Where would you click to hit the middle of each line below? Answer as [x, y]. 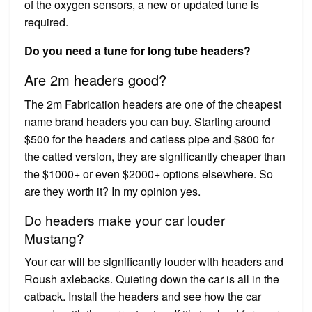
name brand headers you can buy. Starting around [147, 121]
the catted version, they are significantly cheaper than [155, 156]
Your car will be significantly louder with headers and [154, 261]
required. [46, 22]
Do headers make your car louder [125, 219]
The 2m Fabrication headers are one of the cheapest [153, 104]
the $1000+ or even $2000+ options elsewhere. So [149, 173]
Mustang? [54, 237]
